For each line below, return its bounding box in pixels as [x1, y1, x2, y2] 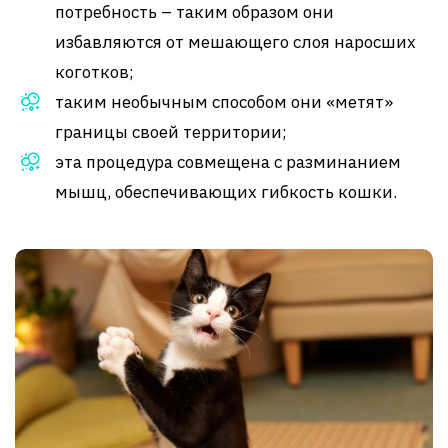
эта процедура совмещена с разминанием [55, 151, 401, 174]
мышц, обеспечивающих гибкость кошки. [55, 181, 397, 204]
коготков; [55, 61, 134, 84]
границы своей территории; [55, 121, 287, 144]
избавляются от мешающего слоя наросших [55, 31, 416, 54]
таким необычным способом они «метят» [55, 91, 393, 114]
